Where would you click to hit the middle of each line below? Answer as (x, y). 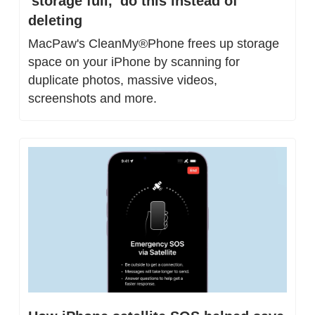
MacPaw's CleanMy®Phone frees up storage (154, 43)
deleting (55, 20)
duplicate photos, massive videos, (123, 80)
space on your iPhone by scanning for (134, 62)
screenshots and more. (92, 98)
